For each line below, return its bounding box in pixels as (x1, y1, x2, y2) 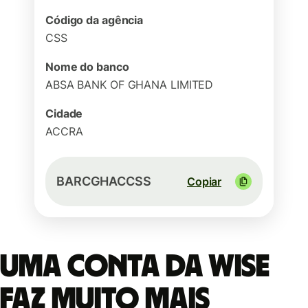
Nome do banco (45, 60, 129, 74)
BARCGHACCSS (56, 174, 151, 188)
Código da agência (45, 13, 144, 27)
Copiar (187, 175, 221, 188)
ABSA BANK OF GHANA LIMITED (45, 78, 214, 91)
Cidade (45, 107, 83, 120)
